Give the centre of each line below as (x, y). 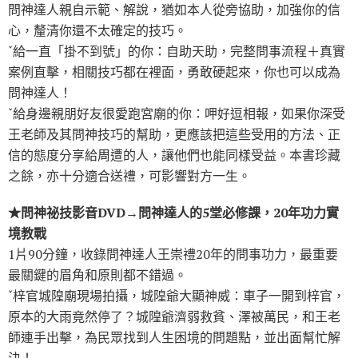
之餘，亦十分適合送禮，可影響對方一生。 (129, 176)
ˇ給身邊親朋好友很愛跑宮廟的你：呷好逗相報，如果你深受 (177, 114)
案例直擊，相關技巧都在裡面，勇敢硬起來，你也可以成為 (174, 72)
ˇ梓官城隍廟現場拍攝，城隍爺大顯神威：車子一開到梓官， (177, 296)
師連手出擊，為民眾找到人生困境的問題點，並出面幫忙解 (174, 338)
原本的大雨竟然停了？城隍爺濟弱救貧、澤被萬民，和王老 (174, 317)
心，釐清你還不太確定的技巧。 (97, 31)
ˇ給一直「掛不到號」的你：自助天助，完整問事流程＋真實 (177, 52)
